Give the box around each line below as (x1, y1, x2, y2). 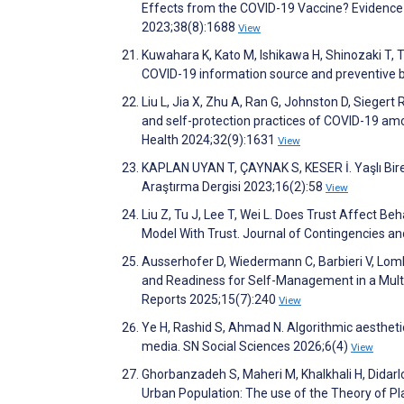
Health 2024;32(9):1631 (142, 132, 278, 147)
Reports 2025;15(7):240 (142, 291, 279, 307)
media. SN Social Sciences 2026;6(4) (142, 338, 351, 353)
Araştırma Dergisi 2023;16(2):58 (142, 179, 326, 194)
